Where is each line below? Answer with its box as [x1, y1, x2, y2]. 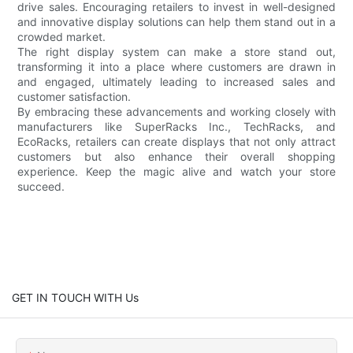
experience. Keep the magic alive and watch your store [17, 164, 336, 178]
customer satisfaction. [17, 89, 132, 103]
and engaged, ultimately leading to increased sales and [17, 74, 336, 88]
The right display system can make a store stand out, [17, 44, 336, 58]
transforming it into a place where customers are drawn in [17, 59, 336, 73]
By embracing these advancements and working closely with [17, 104, 336, 118]
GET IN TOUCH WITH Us [12, 290, 139, 304]
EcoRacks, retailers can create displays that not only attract [17, 134, 336, 148]
